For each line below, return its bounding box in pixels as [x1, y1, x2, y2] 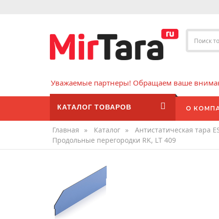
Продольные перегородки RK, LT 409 [52, 135, 176, 145]
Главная [52, 125, 79, 134]
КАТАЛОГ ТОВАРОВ [57, 102, 131, 112]
